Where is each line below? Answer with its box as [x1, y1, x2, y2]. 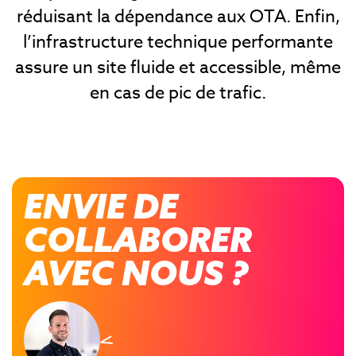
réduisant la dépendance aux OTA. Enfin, [16, 3, 340, 29]
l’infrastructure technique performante [23, 29, 333, 55]
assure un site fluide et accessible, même [15, 54, 341, 80]
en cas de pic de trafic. [90, 79, 266, 106]
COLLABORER [24, 217, 252, 261]
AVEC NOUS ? [24, 250, 248, 294]
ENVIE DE [24, 184, 178, 227]
